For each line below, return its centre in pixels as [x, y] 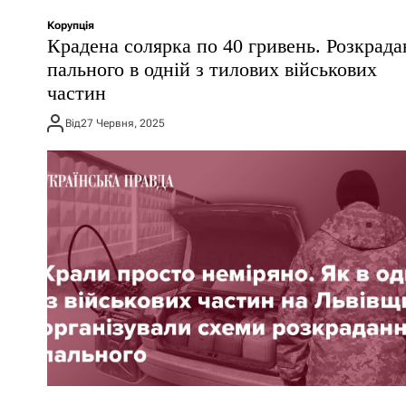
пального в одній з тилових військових [212, 69]
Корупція [71, 25]
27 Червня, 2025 [123, 123]
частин [79, 93]
